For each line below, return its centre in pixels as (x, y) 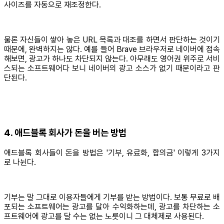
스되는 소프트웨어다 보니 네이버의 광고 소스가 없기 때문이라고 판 (112, 68)
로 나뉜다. (20, 162)
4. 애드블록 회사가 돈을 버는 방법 (65, 132)
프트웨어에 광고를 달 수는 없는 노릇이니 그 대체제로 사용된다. (104, 216)
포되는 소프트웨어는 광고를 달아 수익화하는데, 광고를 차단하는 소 (112, 206)
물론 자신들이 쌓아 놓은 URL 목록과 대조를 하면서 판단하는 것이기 (112, 40)
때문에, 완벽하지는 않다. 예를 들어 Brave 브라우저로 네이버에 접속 (112, 49)
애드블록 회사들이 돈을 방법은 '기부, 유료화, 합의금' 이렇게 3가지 (112, 152)
